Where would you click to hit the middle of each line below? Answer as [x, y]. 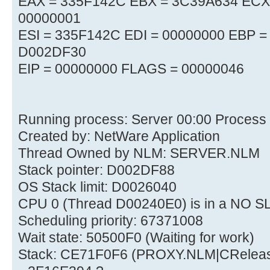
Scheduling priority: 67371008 [111, 221]
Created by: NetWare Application [119, 137]
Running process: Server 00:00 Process [142, 120]
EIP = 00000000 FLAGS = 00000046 [131, 69]
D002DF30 [52, 52]
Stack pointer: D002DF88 [96, 170]
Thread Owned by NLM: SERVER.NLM [139, 153]
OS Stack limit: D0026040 [97, 187]
